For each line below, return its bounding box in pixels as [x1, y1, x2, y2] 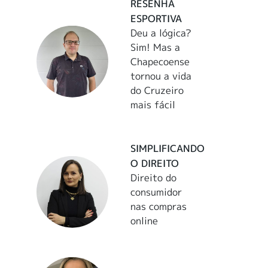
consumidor [130, 185, 182, 199]
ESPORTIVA [130, 11, 182, 25]
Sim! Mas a [130, 40, 181, 54]
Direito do [130, 170, 177, 184]
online [130, 214, 159, 227]
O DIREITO [130, 156, 179, 170]
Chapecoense [130, 54, 190, 68]
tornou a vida [130, 69, 192, 83]
